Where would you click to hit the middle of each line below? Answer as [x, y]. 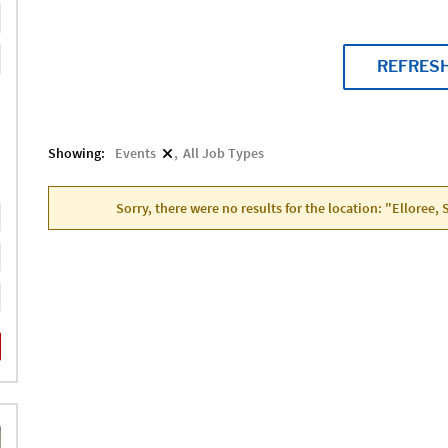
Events [135, 152]
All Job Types [223, 152]
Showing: [76, 152]
